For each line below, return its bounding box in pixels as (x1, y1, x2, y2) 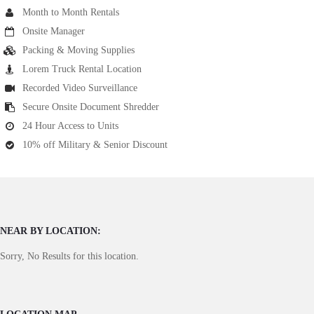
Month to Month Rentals (22, 7, 119, 18)
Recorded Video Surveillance (22, 83, 137, 94)
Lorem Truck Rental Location (22, 64, 142, 75)
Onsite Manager (22, 26, 85, 37)
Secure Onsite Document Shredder (22, 102, 159, 113)
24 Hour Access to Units (22, 121, 118, 132)
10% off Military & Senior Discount (22, 139, 168, 151)
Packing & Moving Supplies (22, 45, 135, 56)
